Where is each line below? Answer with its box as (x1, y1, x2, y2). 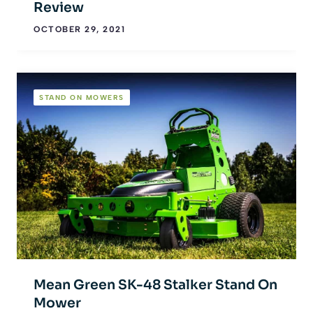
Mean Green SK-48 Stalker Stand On (34, 277, 277, 294)
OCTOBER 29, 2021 (34, 24, 125, 35)
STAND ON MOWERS (39, 92, 124, 102)
